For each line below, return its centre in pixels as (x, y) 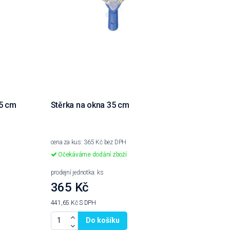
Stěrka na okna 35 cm (90, 105)
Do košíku (102, 221)
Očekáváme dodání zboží (92, 155)
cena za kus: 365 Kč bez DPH (89, 142)
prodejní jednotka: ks (77, 173)
